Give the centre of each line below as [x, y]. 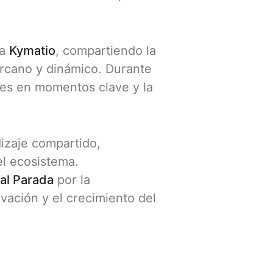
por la [72, 180]
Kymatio [32, 51]
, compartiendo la [106, 51]
